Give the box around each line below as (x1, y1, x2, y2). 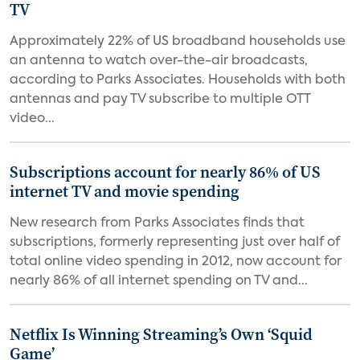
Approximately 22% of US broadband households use (10, 35, 346, 48)
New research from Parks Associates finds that (10, 217, 305, 230)
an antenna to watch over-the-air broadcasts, (10, 55, 308, 67)
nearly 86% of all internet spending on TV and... (10, 275, 308, 288)
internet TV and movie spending (10, 180, 239, 202)
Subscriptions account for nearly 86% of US (10, 161, 321, 183)
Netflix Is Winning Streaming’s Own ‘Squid (10, 323, 313, 346)
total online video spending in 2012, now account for (10, 256, 342, 268)
